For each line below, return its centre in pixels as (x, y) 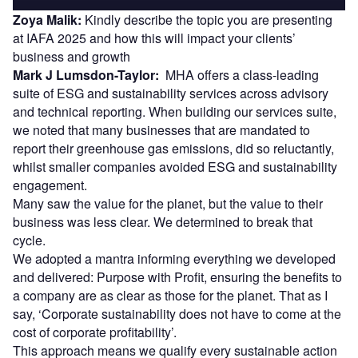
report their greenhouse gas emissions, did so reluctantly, (173, 148)
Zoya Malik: (47, 19)
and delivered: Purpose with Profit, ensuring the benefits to (177, 276)
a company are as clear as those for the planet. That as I (170, 295)
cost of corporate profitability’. (95, 332)
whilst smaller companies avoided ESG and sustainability (175, 166)
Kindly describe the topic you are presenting (207, 19)
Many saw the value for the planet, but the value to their (168, 203)
